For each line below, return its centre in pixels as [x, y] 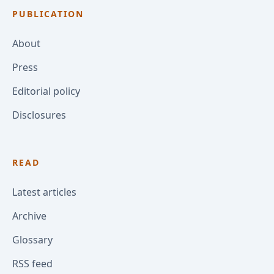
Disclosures [39, 115]
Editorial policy [46, 91]
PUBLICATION [48, 14]
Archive [29, 216]
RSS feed [32, 264]
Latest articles [44, 192]
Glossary [32, 240]
